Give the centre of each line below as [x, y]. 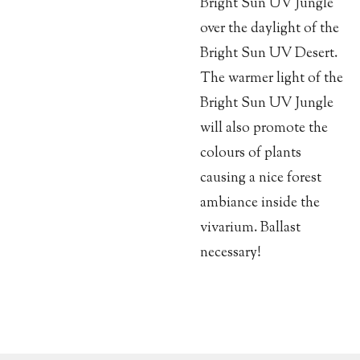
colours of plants [251, 153]
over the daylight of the [270, 29]
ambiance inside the [260, 203]
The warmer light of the [272, 79]
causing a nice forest [261, 178]
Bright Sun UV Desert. [269, 54]
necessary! [231, 253]
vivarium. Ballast [250, 228]
